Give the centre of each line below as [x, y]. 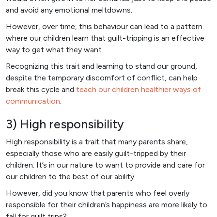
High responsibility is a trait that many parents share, [97, 141]
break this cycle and [41, 89]
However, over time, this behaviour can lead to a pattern [104, 26]
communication [33, 101]
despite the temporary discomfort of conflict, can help [102, 77]
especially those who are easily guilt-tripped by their [96, 153]
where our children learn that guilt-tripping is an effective [105, 38]
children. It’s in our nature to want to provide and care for [105, 165]
